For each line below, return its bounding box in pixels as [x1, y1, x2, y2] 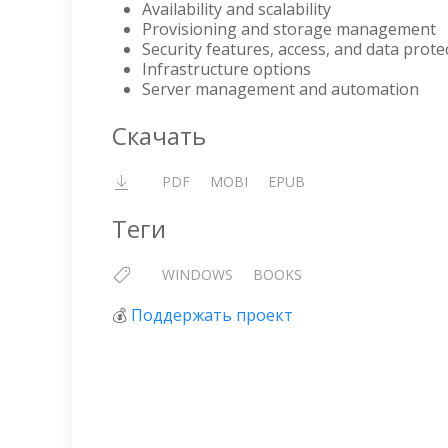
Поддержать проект [131, 304, 293, 326]
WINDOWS [162, 265, 233, 284]
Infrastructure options [142, 58, 311, 80]
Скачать [112, 119, 206, 152]
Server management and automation [142, 78, 419, 100]
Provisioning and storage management [142, 18, 436, 40]
